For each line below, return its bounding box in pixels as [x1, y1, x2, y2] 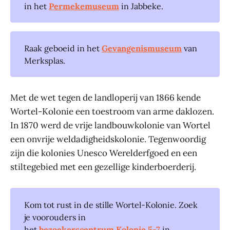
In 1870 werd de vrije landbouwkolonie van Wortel [10, 120, 210, 131]
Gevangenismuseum [102, 43, 182, 53]
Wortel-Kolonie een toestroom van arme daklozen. [10, 106, 214, 118]
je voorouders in [24, 212, 86, 222]
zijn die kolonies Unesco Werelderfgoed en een [10, 147, 197, 159]
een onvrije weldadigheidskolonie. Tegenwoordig [10, 133, 206, 145]
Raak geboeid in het [24, 43, 102, 53]
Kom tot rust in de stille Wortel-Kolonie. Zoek [24, 199, 198, 210]
